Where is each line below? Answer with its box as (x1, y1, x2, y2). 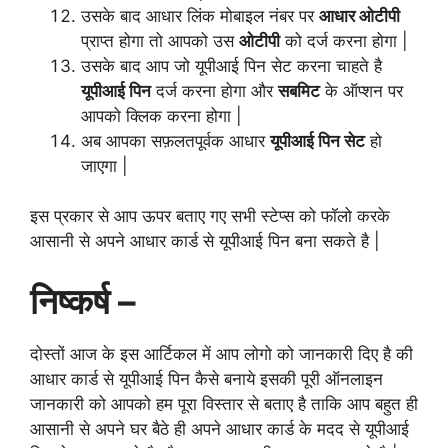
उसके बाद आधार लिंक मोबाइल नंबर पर (81, 5, 319, 26)
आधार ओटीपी (319, 5, 400, 26)
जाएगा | (81, 155, 128, 176)
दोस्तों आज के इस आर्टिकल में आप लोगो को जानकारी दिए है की (30, 343, 413, 364)
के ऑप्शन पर (320, 80, 403, 101)
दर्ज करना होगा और (151, 80, 278, 101)
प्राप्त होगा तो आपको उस (81, 30, 239, 51)
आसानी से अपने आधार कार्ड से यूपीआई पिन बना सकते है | (30, 231, 380, 252)
